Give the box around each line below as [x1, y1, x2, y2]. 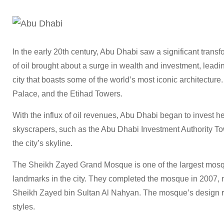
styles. [12, 202, 35, 211]
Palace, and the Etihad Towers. [12, 89, 122, 98]
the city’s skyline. [12, 138, 72, 147]
